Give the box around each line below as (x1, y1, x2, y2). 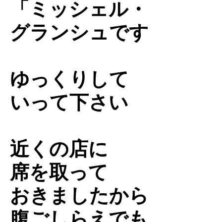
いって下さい (10, 91, 128, 113)
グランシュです (10, 21, 149, 43)
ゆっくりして (10, 68, 129, 90)
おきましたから (10, 184, 149, 206)
